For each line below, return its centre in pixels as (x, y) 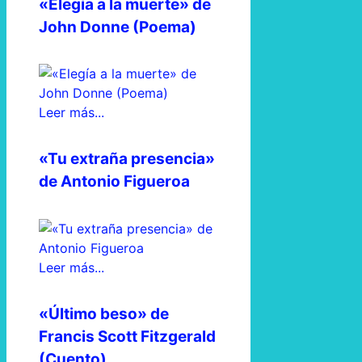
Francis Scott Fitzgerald (127, 336)
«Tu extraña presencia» (127, 159)
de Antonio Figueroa (114, 182)
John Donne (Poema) (118, 27)
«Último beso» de (104, 314)
